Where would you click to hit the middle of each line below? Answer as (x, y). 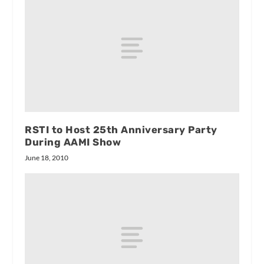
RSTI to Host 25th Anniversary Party (121, 130)
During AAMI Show (73, 142)
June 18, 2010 (47, 158)
